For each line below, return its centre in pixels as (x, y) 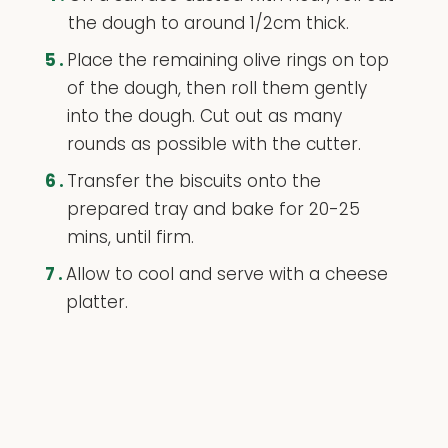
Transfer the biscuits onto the (193, 180)
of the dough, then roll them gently (216, 87)
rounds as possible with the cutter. (213, 143)
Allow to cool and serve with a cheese (226, 273)
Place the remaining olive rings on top (227, 59)
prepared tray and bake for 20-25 (213, 208)
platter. (96, 301)
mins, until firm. (130, 236)
